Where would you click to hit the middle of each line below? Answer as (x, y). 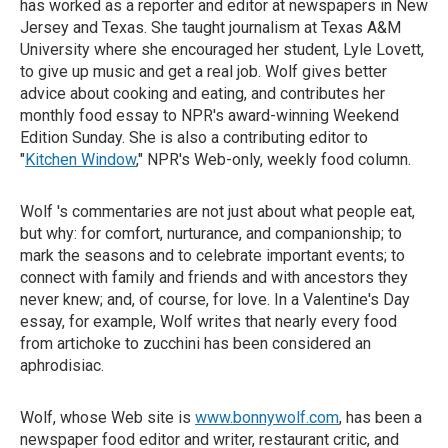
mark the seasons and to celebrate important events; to (212, 255)
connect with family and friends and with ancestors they (214, 277)
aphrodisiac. (62, 365)
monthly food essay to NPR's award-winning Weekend (209, 115)
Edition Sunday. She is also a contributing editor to (194, 137)
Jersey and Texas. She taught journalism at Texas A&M (210, 27)
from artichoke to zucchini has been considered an (195, 343)
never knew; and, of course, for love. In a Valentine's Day (215, 299)
